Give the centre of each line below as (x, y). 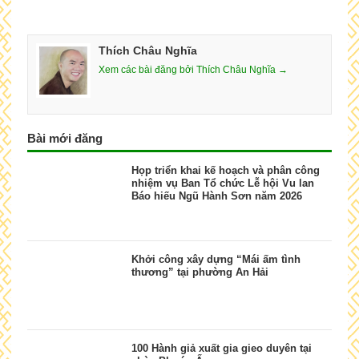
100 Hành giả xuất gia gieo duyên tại (221, 348)
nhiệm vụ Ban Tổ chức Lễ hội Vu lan (222, 183)
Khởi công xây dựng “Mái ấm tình (216, 259)
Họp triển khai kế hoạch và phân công (225, 170)
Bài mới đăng (65, 138)
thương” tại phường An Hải (200, 272)
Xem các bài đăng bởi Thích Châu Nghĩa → (193, 69)
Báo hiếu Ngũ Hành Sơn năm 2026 (216, 196)
